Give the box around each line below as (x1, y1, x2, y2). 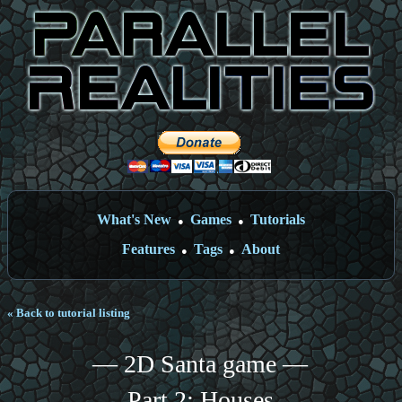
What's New (97, 212, 171, 227)
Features (122, 241, 175, 257)
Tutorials (250, 212, 305, 227)
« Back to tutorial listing (7, 306, 130, 319)
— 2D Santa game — (92, 350, 308, 378)
